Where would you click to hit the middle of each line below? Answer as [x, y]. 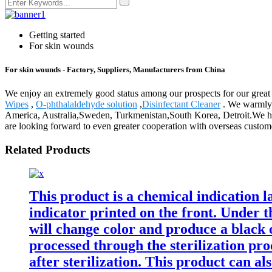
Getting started [57, 35]
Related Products [47, 150]
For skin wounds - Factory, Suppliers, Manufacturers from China [115, 70]
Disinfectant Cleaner [181, 104]
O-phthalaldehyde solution [87, 104]
